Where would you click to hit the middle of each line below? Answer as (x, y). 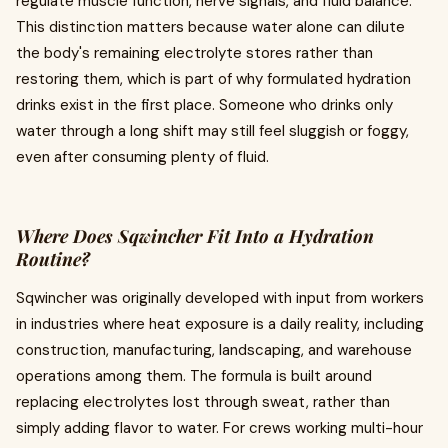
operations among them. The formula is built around (194, 376)
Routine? (53, 259)
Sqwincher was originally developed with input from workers (220, 298)
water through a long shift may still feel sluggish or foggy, (212, 131)
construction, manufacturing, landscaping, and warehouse (214, 350)
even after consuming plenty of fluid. (142, 157)
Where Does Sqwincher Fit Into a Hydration (195, 236)
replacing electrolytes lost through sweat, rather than (203, 402)
